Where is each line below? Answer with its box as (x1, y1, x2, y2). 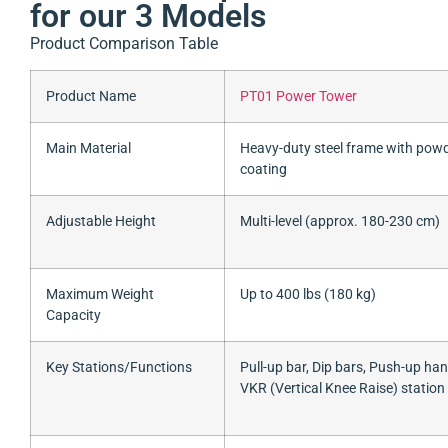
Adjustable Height (46, 213, 156, 231)
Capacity (46, 307, 101, 325)
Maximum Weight (46, 286, 154, 304)
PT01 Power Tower (240, 88, 357, 106)
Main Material (46, 140, 131, 158)
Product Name (46, 88, 136, 106)
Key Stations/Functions (46, 359, 192, 377)
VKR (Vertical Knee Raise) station (240, 380, 445, 398)
